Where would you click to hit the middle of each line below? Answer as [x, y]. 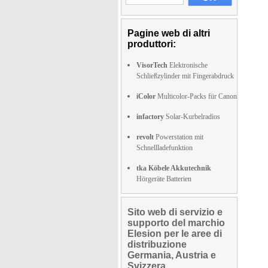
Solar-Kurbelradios [192, 117]
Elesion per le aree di [175, 234]
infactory [150, 117]
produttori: [152, 44]
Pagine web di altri [169, 33]
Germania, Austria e [172, 255]
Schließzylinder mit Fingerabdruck [185, 76]
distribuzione [157, 244]
